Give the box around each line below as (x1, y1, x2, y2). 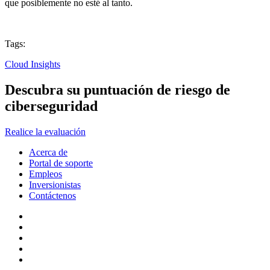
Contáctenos (29, 190, 76, 201)
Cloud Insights (5, 59, 60, 70)
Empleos (29, 169, 62, 180)
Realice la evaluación (5, 127, 86, 137)
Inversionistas (29, 180, 81, 190)
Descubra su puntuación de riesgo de (5, 82, 230, 98)
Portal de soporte (29, 158, 93, 169)
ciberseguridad (5, 98, 98, 115)
